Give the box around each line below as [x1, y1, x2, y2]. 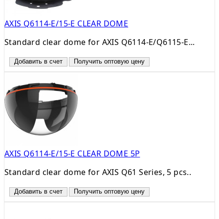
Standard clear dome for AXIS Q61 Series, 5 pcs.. [4, 166, 192, 177]
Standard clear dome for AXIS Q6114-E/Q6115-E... [4, 36, 195, 47]
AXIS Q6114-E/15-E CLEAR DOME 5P [4, 148, 140, 159]
